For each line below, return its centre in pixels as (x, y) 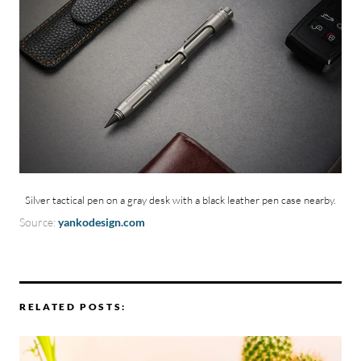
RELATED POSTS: (73, 306)
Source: (39, 222)
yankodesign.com (102, 222)
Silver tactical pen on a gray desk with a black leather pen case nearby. (180, 199)
